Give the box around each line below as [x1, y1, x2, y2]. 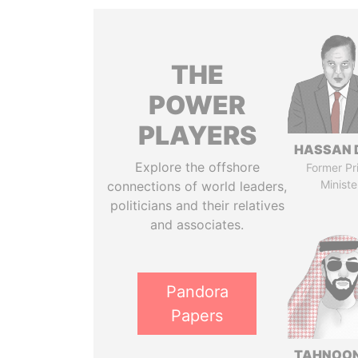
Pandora [165, 282, 229, 301]
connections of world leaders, [107, 178, 288, 194]
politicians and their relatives [109, 197, 284, 213]
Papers [171, 306, 224, 325]
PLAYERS [137, 120, 257, 151]
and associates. [150, 217, 245, 233]
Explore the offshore [134, 159, 260, 175]
